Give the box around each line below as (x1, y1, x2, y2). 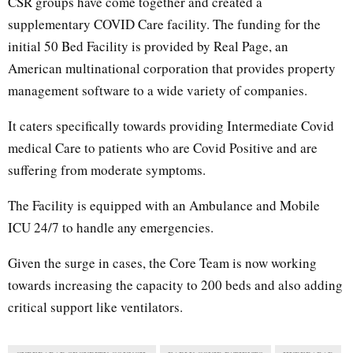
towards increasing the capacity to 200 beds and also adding (8, 275, 343, 294)
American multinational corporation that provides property (8, 58, 336, 77)
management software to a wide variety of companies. (8, 80, 307, 99)
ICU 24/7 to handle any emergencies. (8, 217, 214, 236)
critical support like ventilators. (8, 297, 183, 316)
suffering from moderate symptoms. (8, 160, 206, 179)
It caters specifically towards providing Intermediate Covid (8, 116, 334, 135)
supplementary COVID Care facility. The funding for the (8, 14, 321, 33)
